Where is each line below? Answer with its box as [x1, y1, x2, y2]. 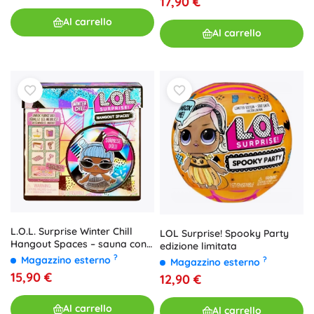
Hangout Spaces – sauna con [11, 237, 146, 250]
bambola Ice [11, 250, 70, 263]
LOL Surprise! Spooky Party [160, 226, 289, 240]
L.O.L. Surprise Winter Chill [11, 224, 132, 238]
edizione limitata [160, 239, 237, 252]
